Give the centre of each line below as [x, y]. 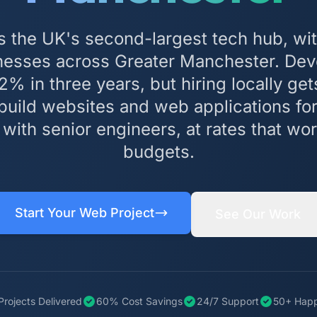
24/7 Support [227, 301]
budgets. [158, 151]
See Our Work [258, 214]
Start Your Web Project [85, 212]
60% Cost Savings [139, 301]
